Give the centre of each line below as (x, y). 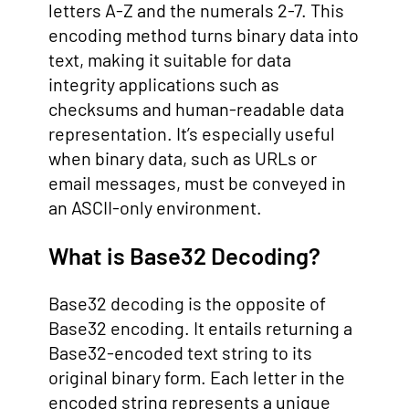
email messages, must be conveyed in (197, 183)
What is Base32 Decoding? (184, 256)
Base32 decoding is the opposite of (187, 303)
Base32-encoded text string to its (180, 352)
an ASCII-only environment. (155, 208)
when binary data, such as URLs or (183, 158)
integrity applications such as (164, 84)
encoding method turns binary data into (204, 35)
